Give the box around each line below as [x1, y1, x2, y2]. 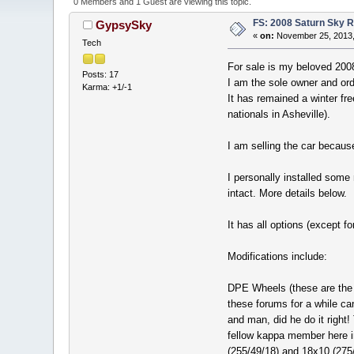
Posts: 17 [82, 70, 119, 80]
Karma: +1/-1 [82, 82, 133, 92]
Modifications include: [227, 250, 327, 262]
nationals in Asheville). [227, 107, 330, 120]
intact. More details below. [227, 186, 347, 199]
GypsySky [95, 18, 152, 32]
